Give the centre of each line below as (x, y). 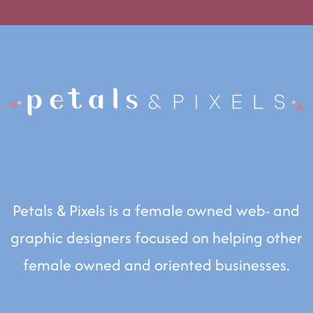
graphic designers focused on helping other (156, 238)
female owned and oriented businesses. (156, 265)
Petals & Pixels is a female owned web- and (156, 211)
